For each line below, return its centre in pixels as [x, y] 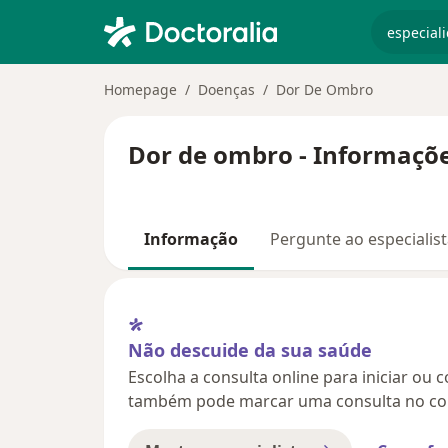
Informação [191, 239]
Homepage [140, 89]
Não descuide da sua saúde [250, 349]
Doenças [226, 89]
